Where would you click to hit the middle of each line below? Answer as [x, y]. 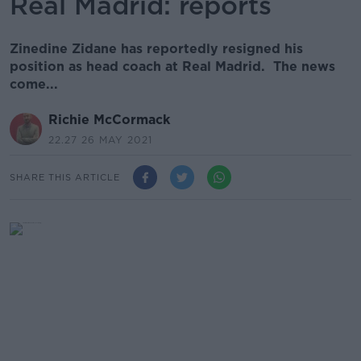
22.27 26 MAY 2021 [100, 140]
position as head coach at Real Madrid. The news [172, 66]
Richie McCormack [109, 120]
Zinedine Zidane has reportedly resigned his [156, 49]
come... [34, 84]
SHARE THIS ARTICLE [65, 177]
